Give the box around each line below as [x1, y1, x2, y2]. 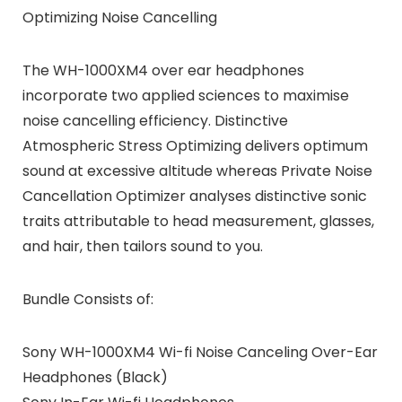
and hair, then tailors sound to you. [22, 236, 263, 258]
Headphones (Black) [22, 367, 168, 389]
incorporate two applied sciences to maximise [22, 85, 349, 107]
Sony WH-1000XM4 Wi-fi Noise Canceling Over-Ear [22, 342, 378, 363]
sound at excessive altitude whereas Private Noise [22, 161, 372, 182]
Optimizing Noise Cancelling [22, 7, 217, 29]
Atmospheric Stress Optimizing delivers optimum [22, 135, 368, 157]
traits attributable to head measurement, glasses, [22, 211, 374, 232]
